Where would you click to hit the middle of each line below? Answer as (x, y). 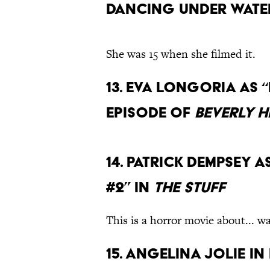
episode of (150, 113)
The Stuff (190, 187)
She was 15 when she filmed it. (181, 54)
